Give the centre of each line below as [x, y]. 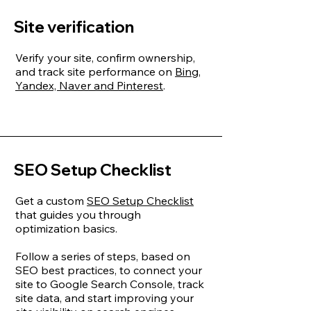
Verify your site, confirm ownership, [105, 58]
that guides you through [78, 215]
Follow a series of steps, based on [103, 256]
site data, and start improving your [104, 298]
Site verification [74, 27]
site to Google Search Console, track [110, 284]
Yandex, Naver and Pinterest [89, 85]
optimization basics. [66, 228]
